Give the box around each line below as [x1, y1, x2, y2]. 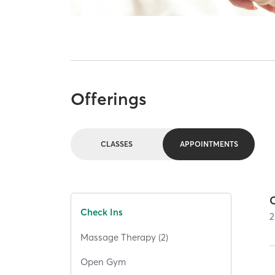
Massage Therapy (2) [80, 231, 169, 243]
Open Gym [80, 256, 126, 268]
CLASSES [101, 139, 133, 149]
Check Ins [80, 206, 123, 219]
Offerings [71, 88, 147, 109]
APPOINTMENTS [179, 139, 238, 149]
